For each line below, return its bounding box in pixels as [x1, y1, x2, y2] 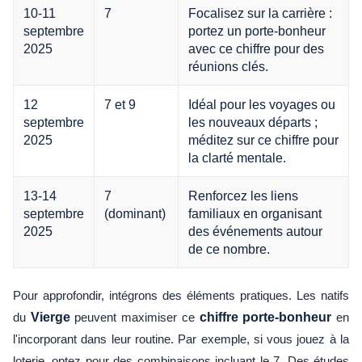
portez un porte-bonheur [188, 23, 326, 38]
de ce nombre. [188, 241, 270, 256]
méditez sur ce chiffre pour [188, 132, 339, 147]
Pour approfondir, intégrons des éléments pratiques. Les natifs [13, 288, 349, 302]
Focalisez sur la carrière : [188, 5, 332, 20]
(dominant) [104, 205, 166, 221]
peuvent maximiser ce [69, 309, 200, 324]
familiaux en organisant [188, 205, 322, 221]
